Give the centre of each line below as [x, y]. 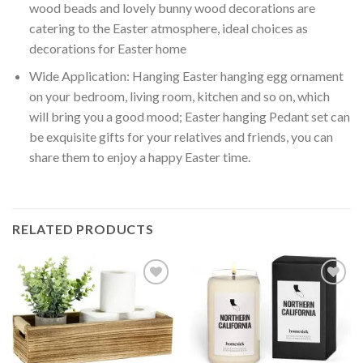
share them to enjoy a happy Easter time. [139, 157]
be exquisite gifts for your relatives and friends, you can [181, 137]
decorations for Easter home [107, 48]
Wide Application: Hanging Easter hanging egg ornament [186, 76]
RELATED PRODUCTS [83, 229]
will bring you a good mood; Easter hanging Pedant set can [189, 117]
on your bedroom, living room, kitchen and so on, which [179, 96]
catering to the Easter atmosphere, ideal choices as [168, 28]
